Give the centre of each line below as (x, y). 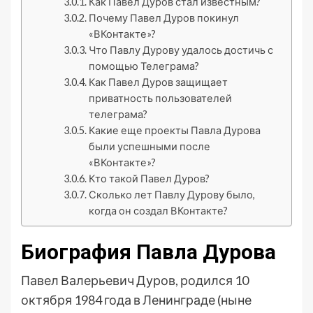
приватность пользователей (160, 98)
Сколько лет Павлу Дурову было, (172, 195)
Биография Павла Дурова (148, 252)
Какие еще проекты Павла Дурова (174, 130)
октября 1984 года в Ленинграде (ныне (136, 300)
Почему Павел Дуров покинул (163, 18)
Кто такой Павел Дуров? (149, 179)
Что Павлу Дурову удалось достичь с (181, 50)
